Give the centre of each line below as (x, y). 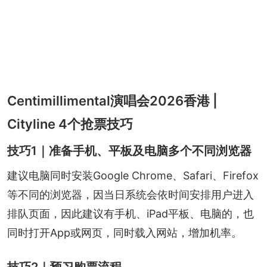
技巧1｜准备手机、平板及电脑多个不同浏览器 (129, 150)
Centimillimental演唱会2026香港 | (112, 100)
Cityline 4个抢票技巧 (70, 124)
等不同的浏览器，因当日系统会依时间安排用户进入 (131, 194)
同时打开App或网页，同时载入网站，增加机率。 (125, 232)
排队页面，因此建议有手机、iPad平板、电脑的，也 (131, 213)
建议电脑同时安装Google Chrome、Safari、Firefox (133, 175)
